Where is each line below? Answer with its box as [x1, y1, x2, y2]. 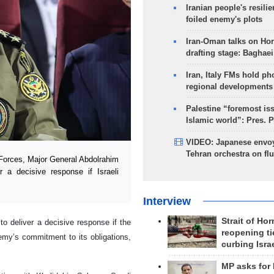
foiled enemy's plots [185, 15, 262, 24]
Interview [143, 195, 191, 207]
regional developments [185, 82, 273, 91]
